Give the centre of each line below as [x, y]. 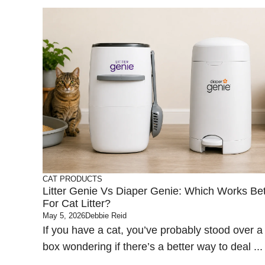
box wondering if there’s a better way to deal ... [153, 247]
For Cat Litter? [77, 203]
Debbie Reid [106, 216]
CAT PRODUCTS [72, 179]
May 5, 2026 [64, 216]
